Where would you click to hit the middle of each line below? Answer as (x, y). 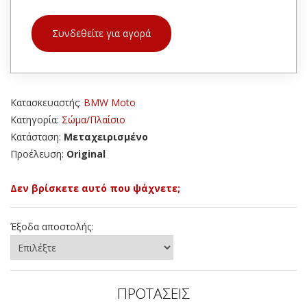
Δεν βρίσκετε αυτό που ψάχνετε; (95, 188)
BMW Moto (110, 103)
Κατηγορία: (36, 120)
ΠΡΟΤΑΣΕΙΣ (153, 294)
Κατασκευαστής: (47, 103)
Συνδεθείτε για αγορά (101, 34)
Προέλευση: (38, 154)
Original (86, 154)
